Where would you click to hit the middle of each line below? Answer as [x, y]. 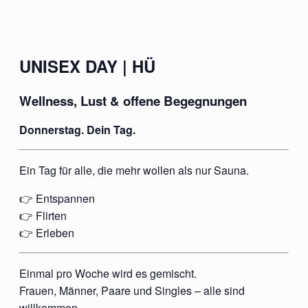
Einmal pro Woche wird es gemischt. [108, 273]
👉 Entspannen [57, 198]
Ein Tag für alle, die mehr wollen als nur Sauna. [134, 170]
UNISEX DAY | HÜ [87, 66]
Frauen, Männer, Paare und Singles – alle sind [132, 290]
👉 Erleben [47, 232]
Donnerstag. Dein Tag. [77, 129]
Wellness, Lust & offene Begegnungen [133, 100]
